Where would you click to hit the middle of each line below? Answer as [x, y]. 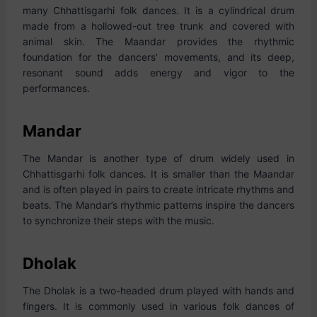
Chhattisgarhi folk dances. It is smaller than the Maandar [158, 174]
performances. [56, 88]
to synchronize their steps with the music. [119, 220]
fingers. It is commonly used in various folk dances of [158, 306]
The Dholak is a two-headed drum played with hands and [158, 290]
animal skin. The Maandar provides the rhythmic [158, 41]
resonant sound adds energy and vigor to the [158, 73]
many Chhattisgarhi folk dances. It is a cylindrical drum [158, 10]
